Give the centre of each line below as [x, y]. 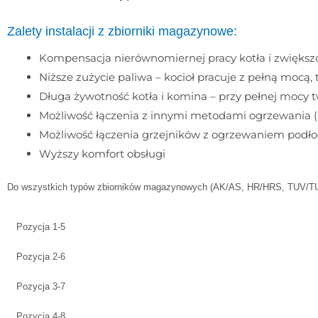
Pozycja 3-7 [41, 286]
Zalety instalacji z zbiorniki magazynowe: [122, 31]
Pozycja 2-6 [41, 256]
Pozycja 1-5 [41, 226]
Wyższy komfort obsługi [102, 153]
